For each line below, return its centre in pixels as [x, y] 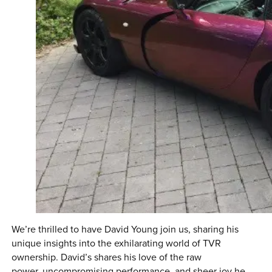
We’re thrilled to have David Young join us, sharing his [125, 229]
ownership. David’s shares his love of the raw [107, 257]
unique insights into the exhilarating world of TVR [117, 243]
